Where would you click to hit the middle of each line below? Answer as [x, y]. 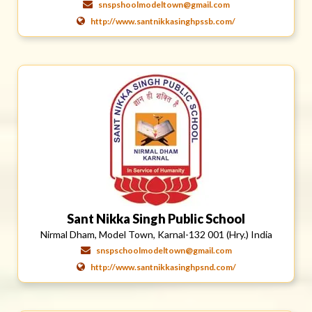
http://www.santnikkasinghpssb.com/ [163, 21]
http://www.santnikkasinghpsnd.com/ [163, 267]
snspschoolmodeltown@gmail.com [164, 250]
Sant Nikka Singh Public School [156, 218]
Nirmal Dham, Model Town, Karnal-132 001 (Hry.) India [156, 234]
